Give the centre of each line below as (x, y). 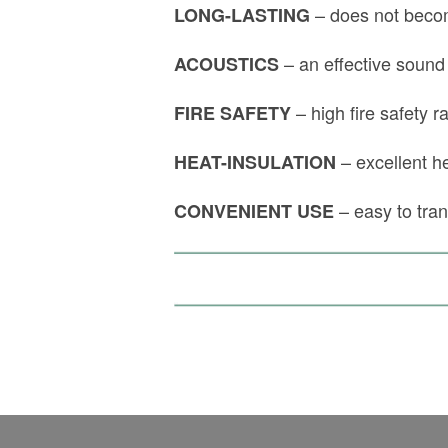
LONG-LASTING (242, 15)
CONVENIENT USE (256, 211)
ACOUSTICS (226, 64)
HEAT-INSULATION (255, 162)
